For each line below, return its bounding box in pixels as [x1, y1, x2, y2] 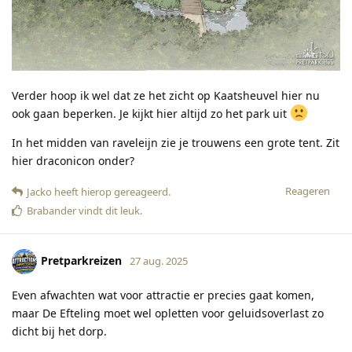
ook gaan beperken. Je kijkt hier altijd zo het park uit [12, 106, 290, 122]
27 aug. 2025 [130, 254, 188, 269]
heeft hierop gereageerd [52, 185, 168, 200]
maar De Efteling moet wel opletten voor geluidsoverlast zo [12, 306, 324, 321]
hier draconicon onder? [12, 153, 134, 169]
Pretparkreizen [41, 253, 122, 269]
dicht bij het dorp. [12, 324, 107, 339]
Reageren [285, 184, 330, 199]
